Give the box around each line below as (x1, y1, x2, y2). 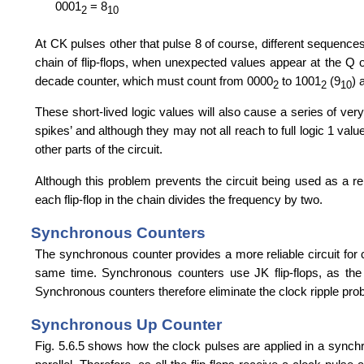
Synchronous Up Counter (31, 315, 222, 333)
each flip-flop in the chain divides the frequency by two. (35, 192, 323, 206)
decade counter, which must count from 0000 (35, 73, 274, 88)
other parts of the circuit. (35, 142, 163, 157)
